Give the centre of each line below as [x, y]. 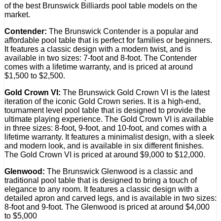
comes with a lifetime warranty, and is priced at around [99, 67]
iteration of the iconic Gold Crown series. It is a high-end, [103, 102]
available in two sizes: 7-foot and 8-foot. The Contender [101, 58]
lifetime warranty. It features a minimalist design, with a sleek [109, 137]
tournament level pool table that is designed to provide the [105, 110]
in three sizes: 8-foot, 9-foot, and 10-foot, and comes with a [106, 128]
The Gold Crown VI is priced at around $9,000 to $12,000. [105, 155]
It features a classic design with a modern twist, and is [98, 49]
